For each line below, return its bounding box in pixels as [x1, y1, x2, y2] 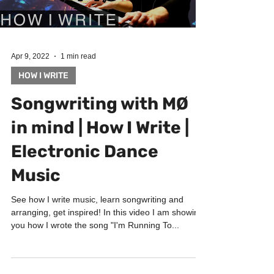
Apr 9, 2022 [11, 76, 50, 85]
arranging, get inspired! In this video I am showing [11, 232, 204, 242]
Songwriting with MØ [11, 118, 188, 138]
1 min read [61, 76, 96, 85]
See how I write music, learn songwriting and [11, 219, 183, 229]
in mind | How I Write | [11, 142, 189, 162]
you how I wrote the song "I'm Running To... [11, 245, 179, 254]
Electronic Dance [11, 166, 158, 186]
